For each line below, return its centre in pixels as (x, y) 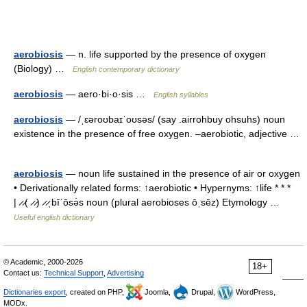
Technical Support (74, 273)
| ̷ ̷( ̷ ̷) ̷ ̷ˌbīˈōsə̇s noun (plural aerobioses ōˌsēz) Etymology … (149, 202)
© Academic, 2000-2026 (43, 262)
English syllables (181, 95)
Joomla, (158, 292)
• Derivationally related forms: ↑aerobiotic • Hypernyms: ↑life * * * (152, 188)
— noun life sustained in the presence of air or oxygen (182, 173)
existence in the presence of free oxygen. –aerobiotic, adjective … (157, 134)
